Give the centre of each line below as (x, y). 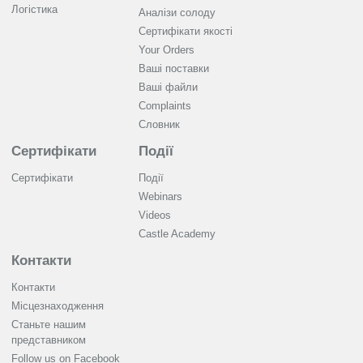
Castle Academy (177, 234)
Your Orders (167, 50)
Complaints (165, 106)
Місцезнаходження (58, 306)
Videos (155, 216)
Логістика (34, 10)
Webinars (160, 197)
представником (49, 340)
